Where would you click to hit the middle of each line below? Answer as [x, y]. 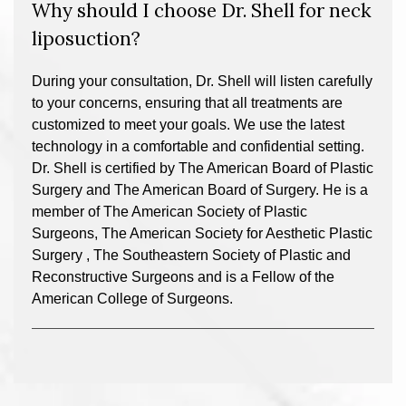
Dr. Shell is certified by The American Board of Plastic [203, 168]
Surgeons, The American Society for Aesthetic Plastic [202, 233]
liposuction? [86, 39]
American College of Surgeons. [132, 299]
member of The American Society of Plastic [169, 212]
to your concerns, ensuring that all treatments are [187, 103]
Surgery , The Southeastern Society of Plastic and [191, 255]
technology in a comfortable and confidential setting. [198, 146]
